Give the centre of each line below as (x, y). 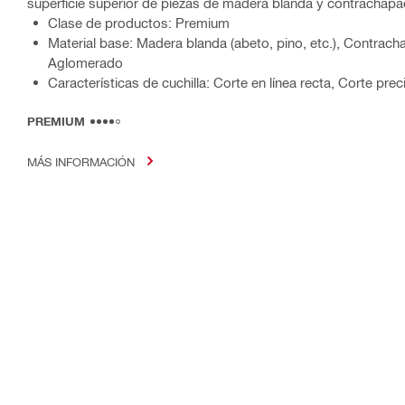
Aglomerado (85, 62)
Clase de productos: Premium (139, 22)
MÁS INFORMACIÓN (81, 161)
